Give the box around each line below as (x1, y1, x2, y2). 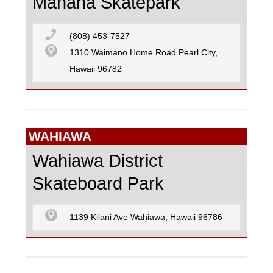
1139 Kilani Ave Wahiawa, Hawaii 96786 (69, 213, 222, 222)
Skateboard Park (32, 174, 164, 194)
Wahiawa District (32, 151, 163, 171)
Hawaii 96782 (69, 65, 122, 74)
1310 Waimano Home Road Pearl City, (69, 48, 218, 58)
